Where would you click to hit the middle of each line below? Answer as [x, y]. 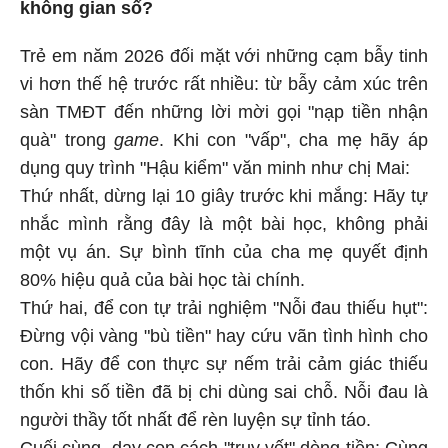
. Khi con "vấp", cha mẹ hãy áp [294, 136]
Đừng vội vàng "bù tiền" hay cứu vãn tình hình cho [224, 332]
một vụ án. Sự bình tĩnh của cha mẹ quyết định [224, 248]
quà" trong [67, 136]
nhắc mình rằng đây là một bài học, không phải [224, 220]
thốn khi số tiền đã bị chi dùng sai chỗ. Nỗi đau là [224, 388]
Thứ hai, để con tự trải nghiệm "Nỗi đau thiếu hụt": [224, 304]
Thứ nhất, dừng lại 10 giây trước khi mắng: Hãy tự [224, 192]
